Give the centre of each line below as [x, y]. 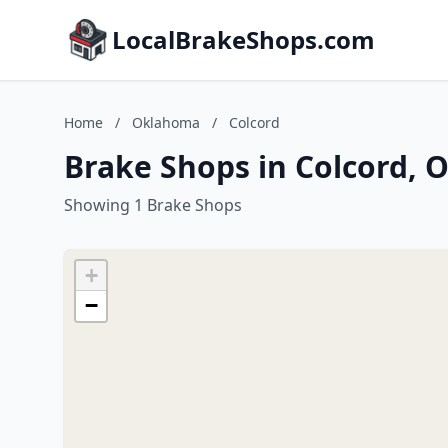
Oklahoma [166, 122]
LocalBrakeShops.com [243, 39]
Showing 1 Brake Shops [153, 205]
